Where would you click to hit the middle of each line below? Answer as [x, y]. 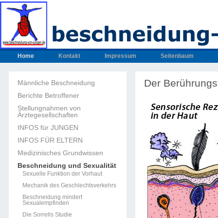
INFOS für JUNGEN [48, 127]
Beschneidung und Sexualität [67, 165]
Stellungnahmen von [49, 108]
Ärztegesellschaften [48, 115]
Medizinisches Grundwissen [60, 153]
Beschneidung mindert [52, 197]
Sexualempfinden [46, 203]
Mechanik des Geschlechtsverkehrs [69, 185]
